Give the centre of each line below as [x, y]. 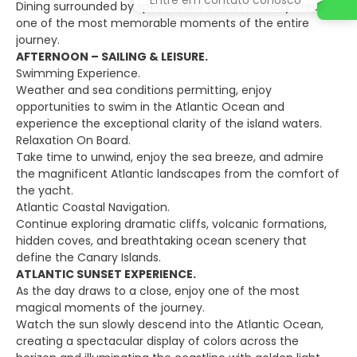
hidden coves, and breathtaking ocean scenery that [161, 241]
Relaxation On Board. [73, 140]
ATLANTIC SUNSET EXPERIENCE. [106, 274]
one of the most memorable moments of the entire [163, 23]
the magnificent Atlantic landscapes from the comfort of [178, 174]
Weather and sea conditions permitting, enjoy [144, 90]
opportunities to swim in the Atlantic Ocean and [150, 107]
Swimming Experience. [78, 73]
